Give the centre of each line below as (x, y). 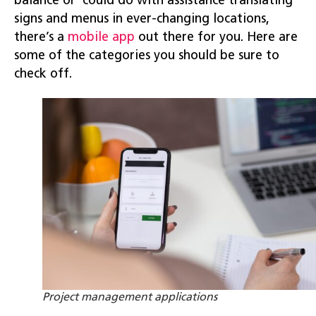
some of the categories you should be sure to (147, 56)
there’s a (41, 38)
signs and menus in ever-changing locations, (142, 19)
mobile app (101, 38)
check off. (43, 74)
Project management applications (130, 297)
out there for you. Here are (216, 38)
